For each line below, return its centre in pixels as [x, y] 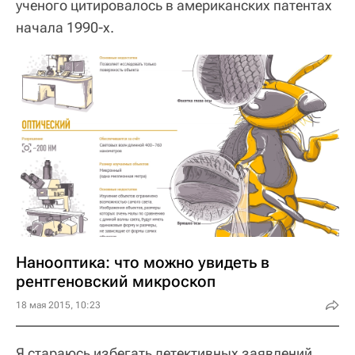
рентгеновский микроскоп [116, 281]
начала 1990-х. [65, 28]
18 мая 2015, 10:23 [58, 305]
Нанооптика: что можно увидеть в [143, 262]
